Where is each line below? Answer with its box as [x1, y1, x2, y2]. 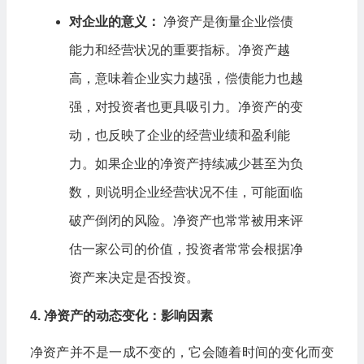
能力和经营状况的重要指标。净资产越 [68, 42, 290, 57]
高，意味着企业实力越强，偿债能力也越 [68, 71, 303, 85]
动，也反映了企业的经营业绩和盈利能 [68, 128, 290, 142]
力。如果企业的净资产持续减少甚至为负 [68, 156, 303, 171]
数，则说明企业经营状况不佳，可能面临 [68, 184, 303, 199]
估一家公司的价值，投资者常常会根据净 [68, 241, 303, 256]
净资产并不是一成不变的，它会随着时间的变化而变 [29, 344, 335, 359]
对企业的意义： [68, 14, 160, 28]
